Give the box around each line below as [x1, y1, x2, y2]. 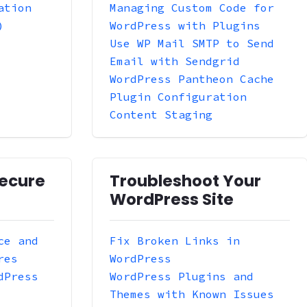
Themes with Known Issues [109, 286, 274, 301]
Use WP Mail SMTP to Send [109, 36, 274, 50]
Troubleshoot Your [109, 169, 261, 192]
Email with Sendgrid [109, 53, 240, 68]
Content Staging [109, 107, 212, 121]
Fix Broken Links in [109, 233, 240, 247]
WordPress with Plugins [109, 18, 260, 32]
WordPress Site [109, 188, 234, 210]
